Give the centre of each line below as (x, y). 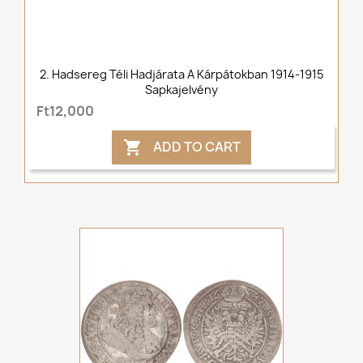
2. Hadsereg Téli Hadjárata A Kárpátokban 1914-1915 (181, 75)
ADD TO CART (195, 146)
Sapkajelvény (181, 90)
